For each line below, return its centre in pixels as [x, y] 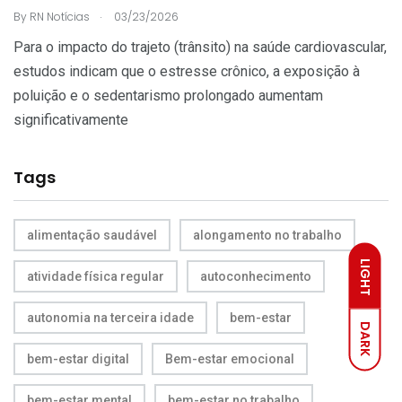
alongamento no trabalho [267, 235]
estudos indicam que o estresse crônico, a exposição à [187, 71]
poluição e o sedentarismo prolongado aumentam [168, 95]
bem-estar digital [78, 358]
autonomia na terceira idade [110, 317]
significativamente [71, 119]
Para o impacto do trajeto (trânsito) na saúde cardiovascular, [200, 47]
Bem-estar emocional [230, 358]
